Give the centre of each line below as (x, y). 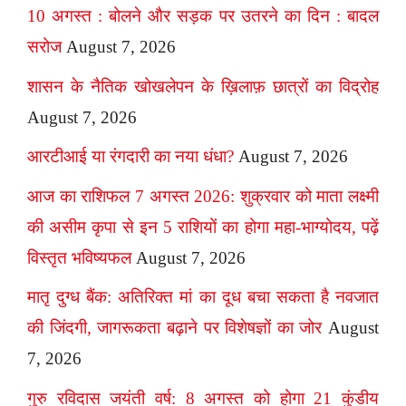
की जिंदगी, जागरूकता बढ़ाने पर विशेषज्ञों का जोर (175, 328)
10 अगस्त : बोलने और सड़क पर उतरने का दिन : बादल (203, 16)
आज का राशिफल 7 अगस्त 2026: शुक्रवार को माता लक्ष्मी (203, 196)
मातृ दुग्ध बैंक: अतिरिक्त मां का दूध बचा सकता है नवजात (203, 297)
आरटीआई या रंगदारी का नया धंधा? (130, 157)
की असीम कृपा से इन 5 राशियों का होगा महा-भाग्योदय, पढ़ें (203, 227)
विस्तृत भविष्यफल (79, 257)
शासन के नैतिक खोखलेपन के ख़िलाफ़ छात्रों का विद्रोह (203, 86)
